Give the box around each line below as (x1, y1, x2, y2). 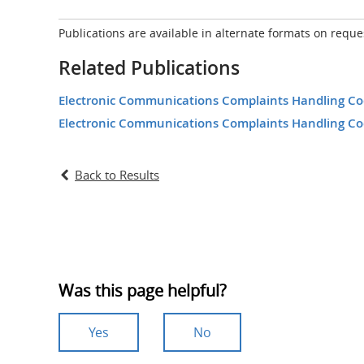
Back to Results (75, 167, 159, 184)
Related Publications (58, 55, 240, 81)
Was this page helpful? (58, 279, 227, 302)
